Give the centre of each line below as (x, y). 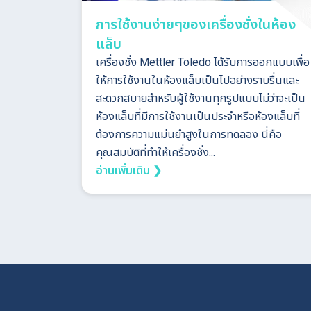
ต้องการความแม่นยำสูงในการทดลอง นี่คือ (189, 134)
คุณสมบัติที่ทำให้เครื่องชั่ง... (155, 152)
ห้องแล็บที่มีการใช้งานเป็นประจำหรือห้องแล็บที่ (198, 116)
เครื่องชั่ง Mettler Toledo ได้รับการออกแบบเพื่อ (203, 62)
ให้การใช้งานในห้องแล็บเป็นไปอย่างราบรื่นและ (197, 80)
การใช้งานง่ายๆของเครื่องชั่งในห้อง (196, 24)
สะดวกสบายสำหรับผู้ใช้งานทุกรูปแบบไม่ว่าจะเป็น (201, 98)
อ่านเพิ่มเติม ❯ (129, 170)
